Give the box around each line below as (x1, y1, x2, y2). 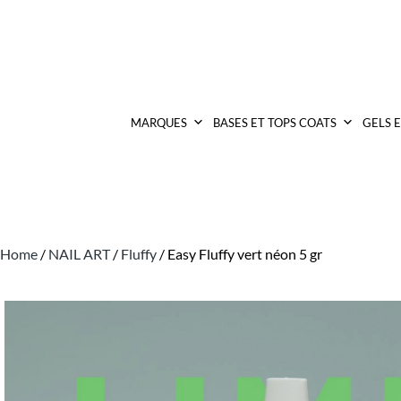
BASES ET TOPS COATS (212, 115, 337, 130)
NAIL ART (48, 245, 110, 263)
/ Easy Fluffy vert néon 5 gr (157, 245, 322, 263)
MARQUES (130, 115, 187, 130)
